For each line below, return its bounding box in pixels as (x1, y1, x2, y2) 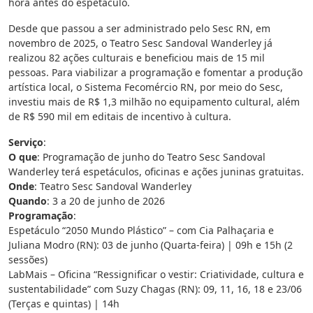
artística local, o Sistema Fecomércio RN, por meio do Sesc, (8, 80, 283, 94)
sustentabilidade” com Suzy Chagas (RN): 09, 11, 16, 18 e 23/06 (8, 282, 302, 296)
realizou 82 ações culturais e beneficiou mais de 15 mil (8, 51, 265, 65)
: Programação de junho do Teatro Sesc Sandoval (37, 150, 265, 164)
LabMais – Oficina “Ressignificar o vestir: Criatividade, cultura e (8, 268, 304, 282)
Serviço (8, 136, 43, 150)
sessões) (8, 253, 48, 267)
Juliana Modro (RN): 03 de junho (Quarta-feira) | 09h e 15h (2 (8, 238, 293, 252)
